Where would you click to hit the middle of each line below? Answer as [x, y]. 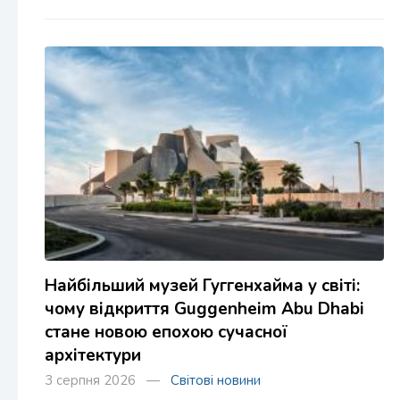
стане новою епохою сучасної [166, 332]
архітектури [93, 355]
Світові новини [216, 380]
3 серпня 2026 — [108, 380]
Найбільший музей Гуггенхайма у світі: [202, 285]
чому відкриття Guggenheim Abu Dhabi [204, 308]
